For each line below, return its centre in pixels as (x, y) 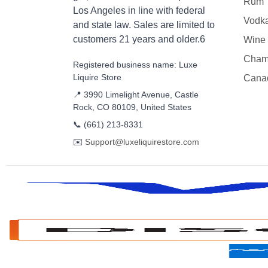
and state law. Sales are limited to (144, 25)
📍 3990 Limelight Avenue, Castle (136, 95)
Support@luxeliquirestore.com (142, 142)
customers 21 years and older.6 (139, 39)
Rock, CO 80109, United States (132, 107)
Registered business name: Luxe (135, 65)
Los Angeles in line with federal (139, 10)
